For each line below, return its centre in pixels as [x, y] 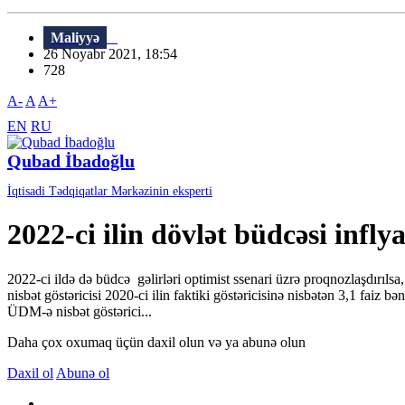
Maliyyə [75, 38]
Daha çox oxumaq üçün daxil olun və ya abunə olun [156, 342]
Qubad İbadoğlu [71, 161]
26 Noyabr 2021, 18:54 [116, 54]
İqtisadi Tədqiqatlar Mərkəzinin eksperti [110, 192]
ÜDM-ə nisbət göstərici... [80, 311]
